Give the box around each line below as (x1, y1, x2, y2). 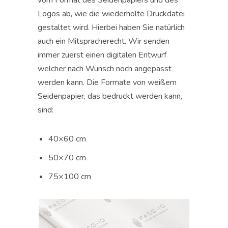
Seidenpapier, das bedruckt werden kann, (38, 91, 182, 102)
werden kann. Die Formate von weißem (38, 77, 177, 88)
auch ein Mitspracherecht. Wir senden (38, 36, 169, 47)
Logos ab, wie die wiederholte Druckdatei (38, 8, 185, 19)
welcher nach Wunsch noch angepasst (38, 63, 172, 74)
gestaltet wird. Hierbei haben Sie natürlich (38, 22, 185, 33)
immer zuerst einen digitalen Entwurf (38, 49, 166, 61)
